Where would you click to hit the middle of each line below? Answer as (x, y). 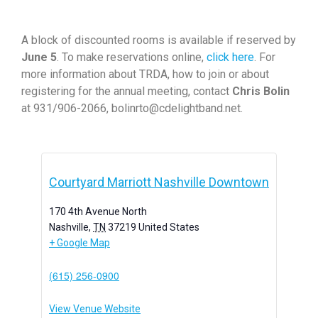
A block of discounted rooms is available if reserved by (159, 40)
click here (230, 57)
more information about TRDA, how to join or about (145, 74)
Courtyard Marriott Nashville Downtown (159, 182)
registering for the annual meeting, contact (127, 91)
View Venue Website (95, 308)
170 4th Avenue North (98, 211)
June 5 (39, 57)
